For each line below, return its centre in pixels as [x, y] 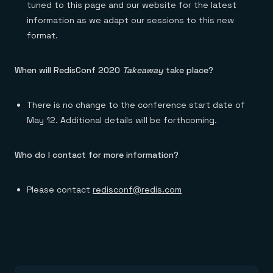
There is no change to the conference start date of [136, 105]
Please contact [60, 190]
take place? [188, 70]
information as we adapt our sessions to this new [130, 20]
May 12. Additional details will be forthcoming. [122, 120]
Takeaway [143, 70]
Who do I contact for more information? [97, 155]
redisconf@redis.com [137, 190]
